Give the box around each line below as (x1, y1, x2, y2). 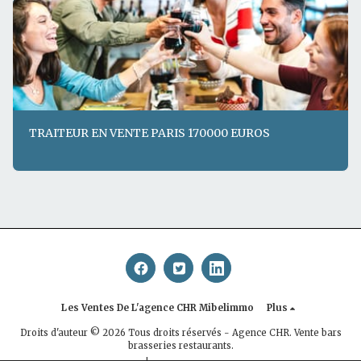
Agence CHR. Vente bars (231, 326, 342, 338)
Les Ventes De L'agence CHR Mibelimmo (61, 301, 254, 313)
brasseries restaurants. (127, 339, 234, 351)
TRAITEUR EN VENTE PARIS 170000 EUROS (29, 126, 270, 141)
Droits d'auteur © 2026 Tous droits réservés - (19, 326, 232, 338)
